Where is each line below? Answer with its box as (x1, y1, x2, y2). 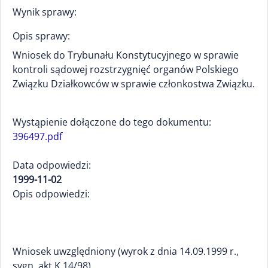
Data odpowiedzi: (13, 159, 91, 172)
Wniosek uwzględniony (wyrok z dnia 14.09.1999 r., (13, 245, 239, 258)
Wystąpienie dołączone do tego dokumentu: (13, 115, 211, 129)
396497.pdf (13, 130, 62, 143)
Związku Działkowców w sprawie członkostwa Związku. (13, 77, 255, 90)
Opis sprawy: (13, 29, 70, 42)
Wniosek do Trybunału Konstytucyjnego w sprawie (13, 48, 239, 62)
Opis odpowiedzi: (13, 187, 90, 200)
